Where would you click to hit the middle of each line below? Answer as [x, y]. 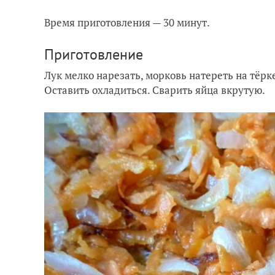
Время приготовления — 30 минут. [127, 22]
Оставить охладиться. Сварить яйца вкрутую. [155, 90]
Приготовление [94, 54]
